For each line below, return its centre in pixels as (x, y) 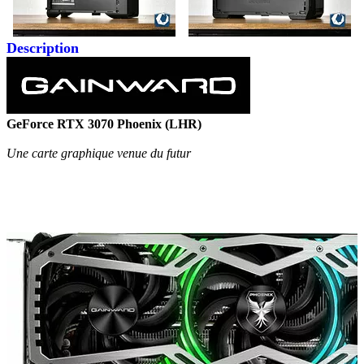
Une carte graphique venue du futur (99, 153)
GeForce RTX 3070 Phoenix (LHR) (104, 124)
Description (43, 48)
